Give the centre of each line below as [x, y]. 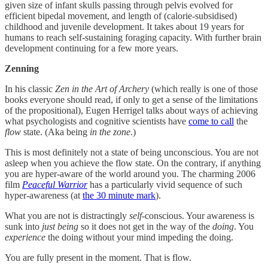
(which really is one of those [203, 89]
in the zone [110, 132]
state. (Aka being [55, 132]
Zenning [22, 68]
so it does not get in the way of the [145, 226]
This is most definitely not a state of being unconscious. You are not [132, 152]
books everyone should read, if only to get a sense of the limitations [131, 99]
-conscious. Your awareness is [198, 215]
